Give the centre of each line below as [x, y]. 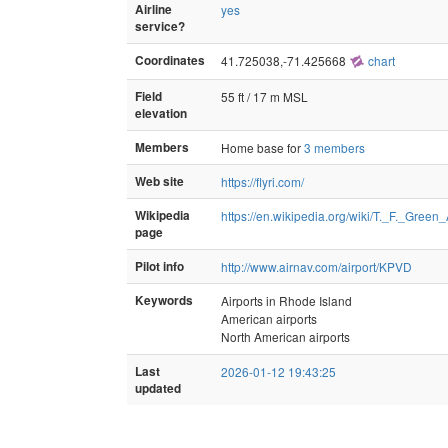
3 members [334, 147]
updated [158, 388]
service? [160, 26]
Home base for [262, 147]
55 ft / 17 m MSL [264, 96]
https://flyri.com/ [262, 181]
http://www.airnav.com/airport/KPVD [316, 266]
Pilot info [159, 266]
